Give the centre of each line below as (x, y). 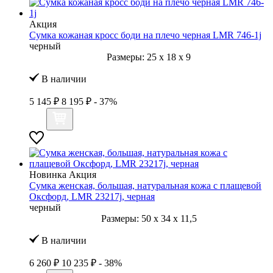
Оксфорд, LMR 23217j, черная (92, 196)
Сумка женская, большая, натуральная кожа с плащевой (145, 185)
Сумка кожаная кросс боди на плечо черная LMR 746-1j (145, 35)
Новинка (48, 174)
